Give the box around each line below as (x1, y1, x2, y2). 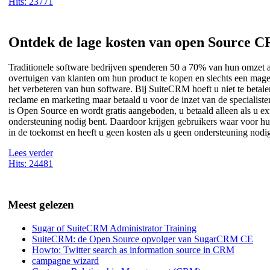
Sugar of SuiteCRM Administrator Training (32, 223, 196, 234)
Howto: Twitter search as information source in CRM (32, 245, 234, 256)
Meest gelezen (8, 198, 74, 212)
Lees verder (8, 148, 53, 159)
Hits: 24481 (8, 159, 53, 169)
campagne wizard (32, 256, 99, 266)
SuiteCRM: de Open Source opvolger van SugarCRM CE (32, 234, 253, 245)
